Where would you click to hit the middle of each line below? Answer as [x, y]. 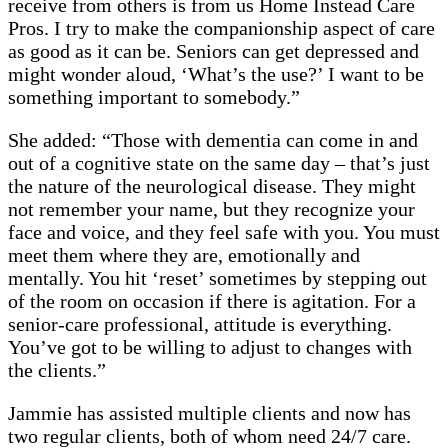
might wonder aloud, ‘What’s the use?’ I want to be [216, 74]
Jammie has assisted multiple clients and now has [209, 413]
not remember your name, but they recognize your [211, 209]
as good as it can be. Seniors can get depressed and [213, 51]
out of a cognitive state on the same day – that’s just [219, 163]
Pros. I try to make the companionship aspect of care [221, 28]
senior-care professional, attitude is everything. [200, 324]
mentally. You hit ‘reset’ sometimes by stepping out [217, 278]
